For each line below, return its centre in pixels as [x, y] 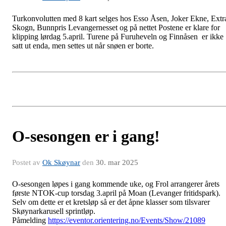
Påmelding [30, 220]
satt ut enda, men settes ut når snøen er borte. [83, 46]
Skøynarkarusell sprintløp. [54, 211]
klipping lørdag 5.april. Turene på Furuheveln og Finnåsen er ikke [118, 37]
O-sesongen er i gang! [86, 136]
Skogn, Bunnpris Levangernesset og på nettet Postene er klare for [116, 28]
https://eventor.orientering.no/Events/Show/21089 [127, 220]
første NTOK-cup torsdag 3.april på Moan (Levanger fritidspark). [116, 193]
